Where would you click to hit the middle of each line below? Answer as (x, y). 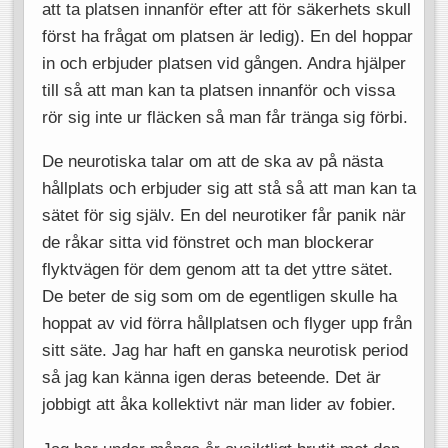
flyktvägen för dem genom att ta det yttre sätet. (217, 269)
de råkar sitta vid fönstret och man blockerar (207, 242)
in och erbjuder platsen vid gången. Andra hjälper (223, 62)
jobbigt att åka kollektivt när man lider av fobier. (218, 404)
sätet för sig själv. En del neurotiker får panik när (223, 215)
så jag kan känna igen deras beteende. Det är (211, 377)
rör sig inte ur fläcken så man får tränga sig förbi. (224, 116)
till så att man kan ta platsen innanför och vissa (218, 89)
